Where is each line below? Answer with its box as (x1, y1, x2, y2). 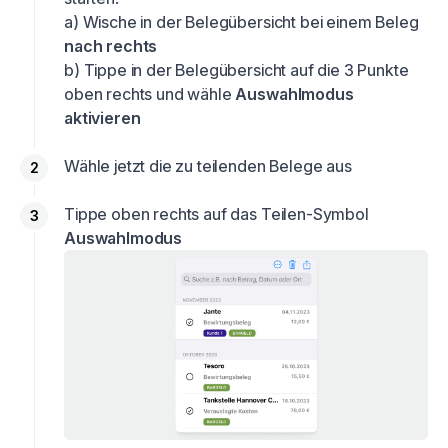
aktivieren (64, 108, 141, 128)
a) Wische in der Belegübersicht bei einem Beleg (64, 12, 419, 32)
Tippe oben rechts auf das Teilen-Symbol (64, 204, 377, 224)
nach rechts (64, 36, 158, 56)
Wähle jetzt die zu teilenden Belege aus (64, 156, 352, 176)
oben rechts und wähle (64, 84, 236, 104)
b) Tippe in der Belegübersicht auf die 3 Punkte (64, 60, 409, 80)
